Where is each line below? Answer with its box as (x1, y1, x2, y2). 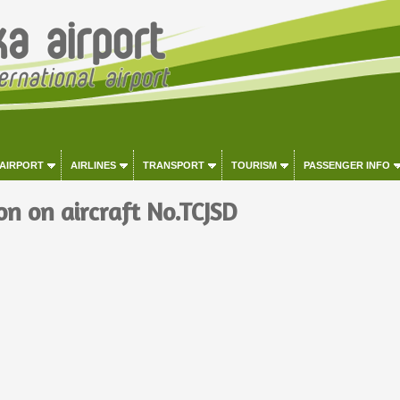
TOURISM (230, 160, 277, 171)
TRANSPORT (142, 160, 204, 171)
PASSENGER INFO (303, 160, 390, 171)
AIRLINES (70, 160, 116, 171)
